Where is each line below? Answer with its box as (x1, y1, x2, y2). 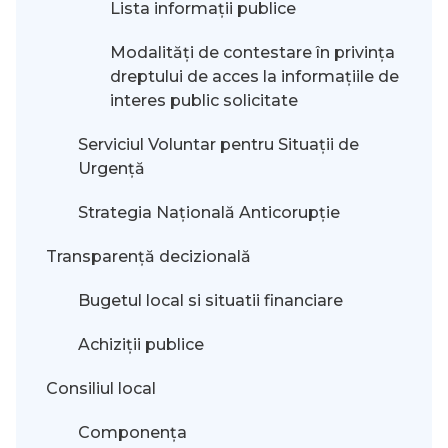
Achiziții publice (78, 334, 204, 354)
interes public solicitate (110, 90, 298, 110)
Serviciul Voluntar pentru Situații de (78, 134, 359, 154)
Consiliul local (46, 378, 156, 398)
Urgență (78, 158, 145, 178)
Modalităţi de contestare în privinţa (110, 42, 395, 62)
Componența (78, 422, 187, 442)
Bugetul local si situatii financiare (78, 290, 343, 310)
